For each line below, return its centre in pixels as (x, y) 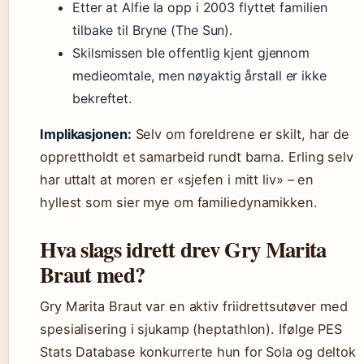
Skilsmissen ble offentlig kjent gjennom (191, 53)
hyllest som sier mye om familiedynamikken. (179, 202)
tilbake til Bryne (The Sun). (153, 30)
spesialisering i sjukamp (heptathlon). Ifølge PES (191, 329)
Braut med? (93, 274)
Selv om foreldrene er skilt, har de (240, 134)
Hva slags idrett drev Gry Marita (183, 249)
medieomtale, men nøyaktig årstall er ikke (199, 76)
